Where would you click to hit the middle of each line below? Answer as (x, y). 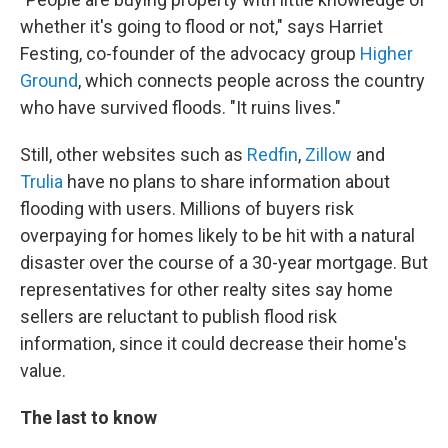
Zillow (328, 155)
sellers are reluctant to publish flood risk (178, 317)
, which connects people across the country (251, 81)
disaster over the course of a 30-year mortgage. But (224, 263)
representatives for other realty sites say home (206, 290)
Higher (386, 54)
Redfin (272, 155)
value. (43, 371)
